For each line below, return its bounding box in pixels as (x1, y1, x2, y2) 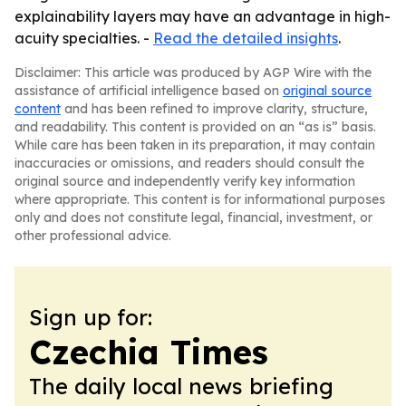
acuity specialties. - (14, 29, 153, 47)
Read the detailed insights (153, 29, 338, 47)
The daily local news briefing (29, 372, 333, 400)
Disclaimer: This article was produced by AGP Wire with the (14, 64, 372, 81)
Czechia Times (29, 332, 268, 372)
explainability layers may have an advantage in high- (14, 7, 391, 25)
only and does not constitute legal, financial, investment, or (14, 209, 372, 226)
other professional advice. (14, 227, 171, 244)
